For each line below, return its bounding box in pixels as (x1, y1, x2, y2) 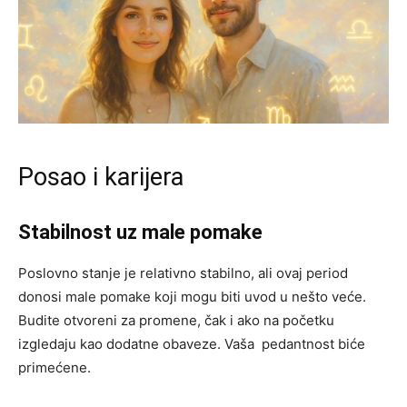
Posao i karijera (18, 162, 184, 192)
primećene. (18, 358, 91, 376)
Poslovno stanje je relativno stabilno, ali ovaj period (18, 263, 348, 282)
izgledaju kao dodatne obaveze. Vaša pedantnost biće (18, 334, 365, 352)
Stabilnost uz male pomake (18, 220, 263, 243)
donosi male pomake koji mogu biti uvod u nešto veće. (18, 287, 366, 305)
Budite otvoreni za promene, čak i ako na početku (18, 311, 334, 329)
